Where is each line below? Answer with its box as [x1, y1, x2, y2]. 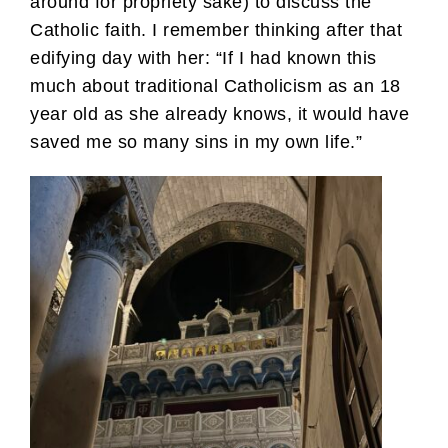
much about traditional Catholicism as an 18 [30, 75, 401, 96]
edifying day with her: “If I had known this [30, 47, 377, 68]
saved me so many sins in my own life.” [30, 131, 362, 152]
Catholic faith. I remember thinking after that [30, 19, 402, 40]
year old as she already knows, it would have [30, 103, 409, 124]
